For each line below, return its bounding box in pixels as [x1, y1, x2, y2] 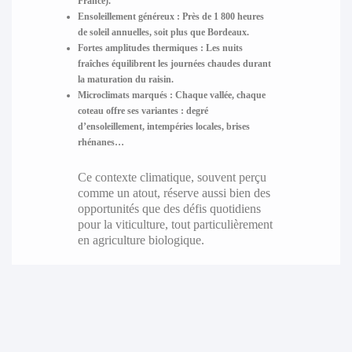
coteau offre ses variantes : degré [77, 105, 208, 117]
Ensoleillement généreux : [77, 11, 180, 23]
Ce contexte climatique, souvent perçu [77, 170, 266, 185]
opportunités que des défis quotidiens [77, 202, 261, 216]
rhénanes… [77, 137, 124, 148]
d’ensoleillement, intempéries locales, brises [77, 121, 250, 133]
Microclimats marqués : [77, 90, 173, 101]
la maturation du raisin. [77, 74, 174, 86]
